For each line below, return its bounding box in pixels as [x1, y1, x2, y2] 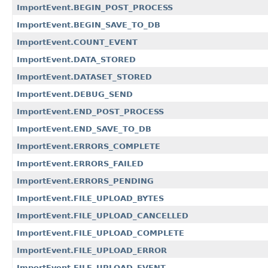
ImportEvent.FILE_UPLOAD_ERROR [17, 246, 167, 255]
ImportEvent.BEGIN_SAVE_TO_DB [17, 20, 160, 30]
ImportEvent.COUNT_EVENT [17, 38, 138, 47]
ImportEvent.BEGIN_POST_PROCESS [17, 3, 173, 13]
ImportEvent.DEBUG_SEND [17, 90, 133, 99]
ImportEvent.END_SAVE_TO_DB [17, 124, 151, 134]
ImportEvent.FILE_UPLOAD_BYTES [17, 194, 164, 203]
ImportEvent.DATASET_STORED [17, 72, 152, 82]
